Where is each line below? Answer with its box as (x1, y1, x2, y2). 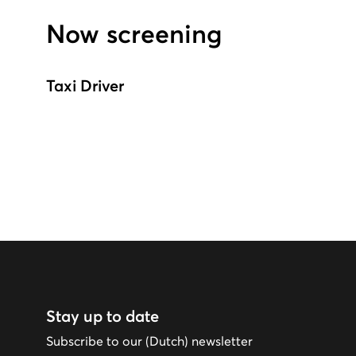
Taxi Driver (46, 75, 124, 97)
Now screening (46, 18, 222, 51)
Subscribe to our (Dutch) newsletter (46, 333, 253, 350)
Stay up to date (46, 306, 159, 327)
